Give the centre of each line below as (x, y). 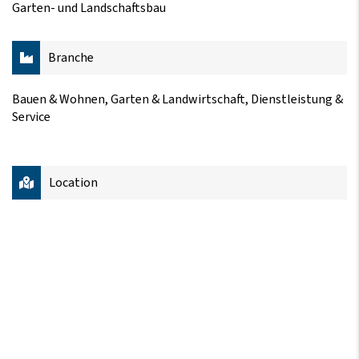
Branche (71, 57)
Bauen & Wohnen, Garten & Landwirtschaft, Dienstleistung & (177, 99)
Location (74, 182)
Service (31, 117)
